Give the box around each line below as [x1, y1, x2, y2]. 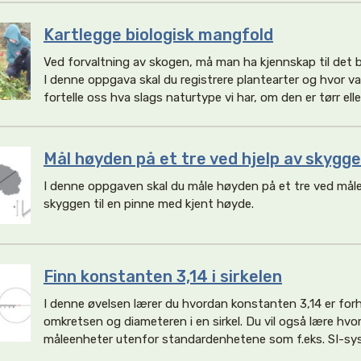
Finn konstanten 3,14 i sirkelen [44, 267, 282, 286]
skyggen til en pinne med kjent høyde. [44, 197, 254, 211]
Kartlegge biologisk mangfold [44, 25, 273, 44]
